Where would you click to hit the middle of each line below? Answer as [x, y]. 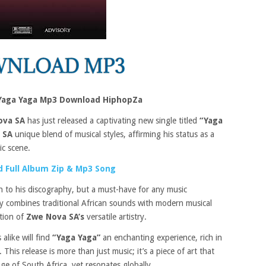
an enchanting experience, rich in [161, 237]
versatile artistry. [117, 217]
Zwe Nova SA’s [56, 217]
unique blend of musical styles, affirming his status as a [115, 134]
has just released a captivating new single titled [113, 121]
